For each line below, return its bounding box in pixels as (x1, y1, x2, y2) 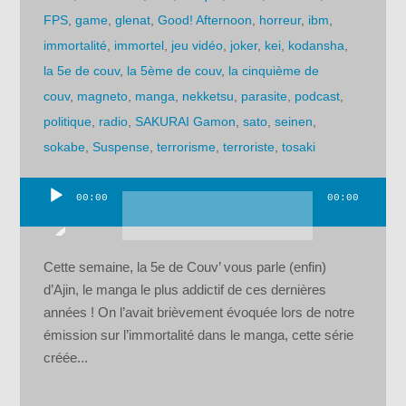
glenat (115, 13, 151, 28)
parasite (241, 89, 288, 104)
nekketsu (182, 89, 235, 104)
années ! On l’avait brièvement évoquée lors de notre (43, 304, 355, 320)
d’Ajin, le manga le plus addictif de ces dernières (43, 281, 327, 297)
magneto (77, 89, 129, 104)
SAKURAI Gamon (135, 114, 237, 130)
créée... (43, 349, 89, 365)
